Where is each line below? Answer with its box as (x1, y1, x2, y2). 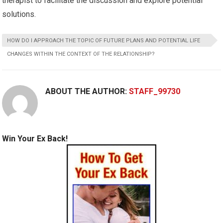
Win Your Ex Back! (2, 134, 68, 144)
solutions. (2, 9, 36, 19)
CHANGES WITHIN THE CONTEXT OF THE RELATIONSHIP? (7, 51, 155, 58)
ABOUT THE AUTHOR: (45, 87, 129, 97)
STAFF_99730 (129, 87, 181, 97)
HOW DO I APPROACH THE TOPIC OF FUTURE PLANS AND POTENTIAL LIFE (7, 37, 201, 44)
